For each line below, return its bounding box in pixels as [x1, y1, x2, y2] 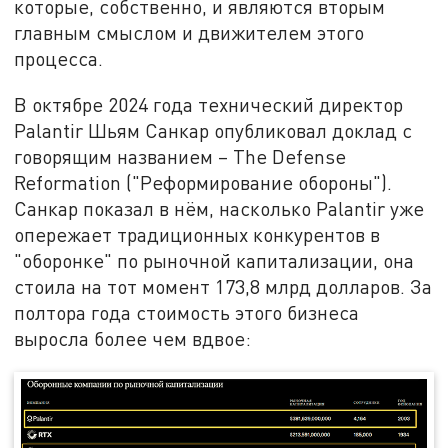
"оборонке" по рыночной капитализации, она [14, 248, 415, 272]
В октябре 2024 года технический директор [14, 92, 404, 116]
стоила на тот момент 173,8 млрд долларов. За [14, 274, 433, 298]
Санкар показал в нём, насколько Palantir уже [14, 196, 425, 220]
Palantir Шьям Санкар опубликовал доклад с [14, 118, 413, 142]
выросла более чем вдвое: [14, 326, 252, 350]
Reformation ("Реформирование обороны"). [14, 170, 393, 194]
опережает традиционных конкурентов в [14, 222, 381, 246]
